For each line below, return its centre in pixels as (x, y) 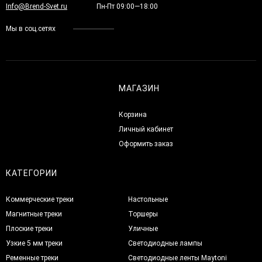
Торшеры (143, 214)
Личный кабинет (146, 129)
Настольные (148, 199)
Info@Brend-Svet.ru (37, 6)
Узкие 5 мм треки (34, 243)
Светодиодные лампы (166, 243)
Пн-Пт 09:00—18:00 (127, 6)
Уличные (143, 228)
